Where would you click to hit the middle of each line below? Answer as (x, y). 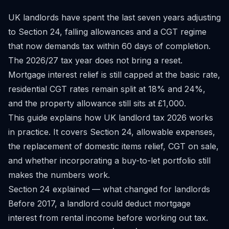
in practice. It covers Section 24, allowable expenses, (112, 132)
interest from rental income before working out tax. (108, 218)
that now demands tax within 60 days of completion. (109, 46)
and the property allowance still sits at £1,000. (97, 103)
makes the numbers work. (59, 175)
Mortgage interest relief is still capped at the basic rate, (114, 75)
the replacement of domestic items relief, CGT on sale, (113, 146)
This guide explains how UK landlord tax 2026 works (111, 118)
